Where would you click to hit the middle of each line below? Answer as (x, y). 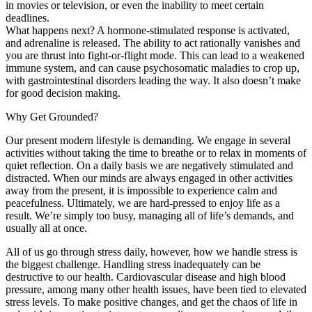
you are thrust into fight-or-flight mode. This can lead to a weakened (155, 55)
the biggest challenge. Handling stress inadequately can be (133, 264)
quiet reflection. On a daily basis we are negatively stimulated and (149, 165)
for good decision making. (63, 93)
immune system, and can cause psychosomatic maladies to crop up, (153, 68)
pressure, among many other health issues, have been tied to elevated (156, 289)
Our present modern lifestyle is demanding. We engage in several (148, 140)
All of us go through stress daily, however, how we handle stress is (151, 251)
